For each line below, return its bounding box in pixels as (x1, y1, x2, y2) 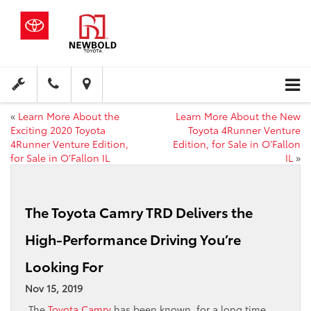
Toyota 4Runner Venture (188, 123, 301, 137)
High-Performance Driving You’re (25, 229, 241, 249)
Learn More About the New (176, 109, 301, 124)
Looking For (25, 256, 103, 276)
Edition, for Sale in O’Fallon (173, 137, 301, 151)
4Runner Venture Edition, (10, 137, 128, 151)
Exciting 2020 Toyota (10, 123, 106, 137)
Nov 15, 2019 (25, 281, 83, 296)
